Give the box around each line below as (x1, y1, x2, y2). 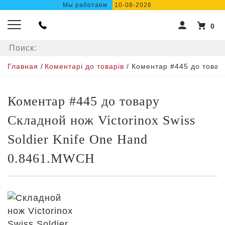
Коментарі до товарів (45, 62, 124, 70)
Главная (8, 62, 38, 70)
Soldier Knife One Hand (8, 132, 148, 147)
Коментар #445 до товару (8, 94, 160, 108)
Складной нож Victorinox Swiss (8, 113, 195, 128)
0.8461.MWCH (8, 151, 95, 166)
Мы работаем (63, 2, 107, 9)
